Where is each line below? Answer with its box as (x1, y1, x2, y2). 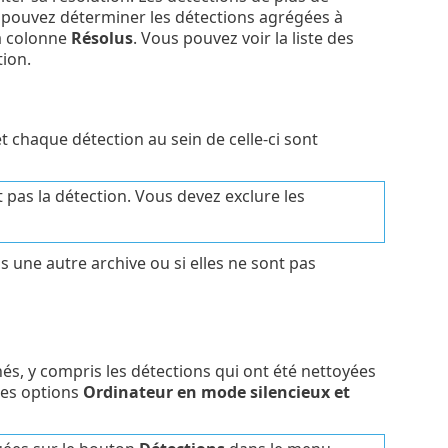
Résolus (70, 27, 133, 50)
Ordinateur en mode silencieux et (82, 380, 350, 403)
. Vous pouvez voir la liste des (132, 27, 354, 50)
